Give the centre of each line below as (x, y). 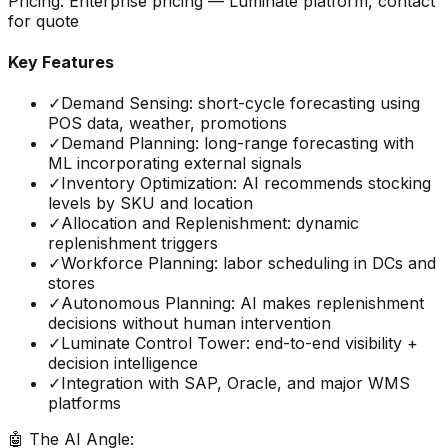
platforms (84, 403)
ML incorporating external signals (175, 163)
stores (71, 283)
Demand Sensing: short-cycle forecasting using (240, 103)
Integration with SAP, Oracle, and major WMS (235, 383)
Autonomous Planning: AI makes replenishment (242, 303)
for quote (43, 20)
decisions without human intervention (189, 323)
